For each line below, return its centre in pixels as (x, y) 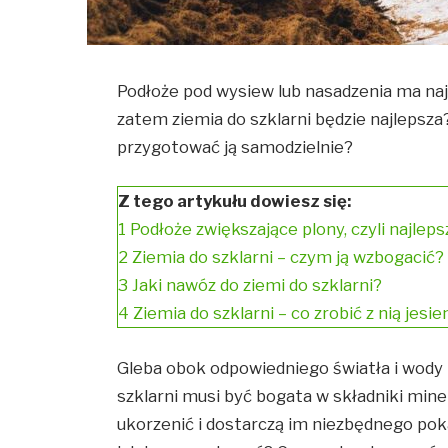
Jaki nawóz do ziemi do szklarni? (257, 285)
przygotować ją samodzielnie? (235, 146)
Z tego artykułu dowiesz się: (235, 201)
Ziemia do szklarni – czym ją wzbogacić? (288, 257)
